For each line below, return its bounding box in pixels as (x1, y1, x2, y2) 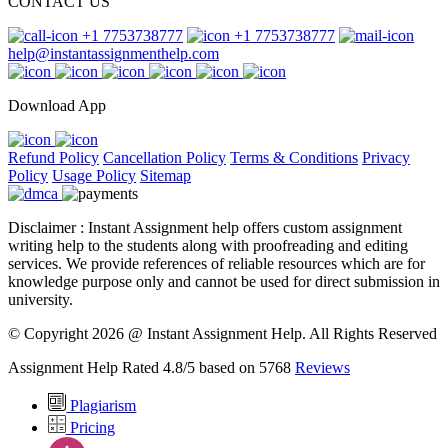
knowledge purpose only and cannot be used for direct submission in (8, 273, 440, 291)
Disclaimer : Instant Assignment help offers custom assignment (8, 219, 402, 237)
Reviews (295, 359, 350, 377)
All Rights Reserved (309, 325, 437, 343)
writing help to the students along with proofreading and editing (8, 237, 408, 255)
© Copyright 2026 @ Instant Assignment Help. (8, 325, 309, 343)
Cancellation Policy (103, 149, 226, 167)
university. (8, 291, 73, 309)
